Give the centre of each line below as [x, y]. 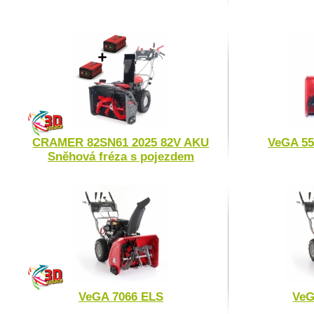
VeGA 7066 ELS [121, 297]
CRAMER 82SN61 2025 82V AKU [121, 143]
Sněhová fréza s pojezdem [121, 157]
